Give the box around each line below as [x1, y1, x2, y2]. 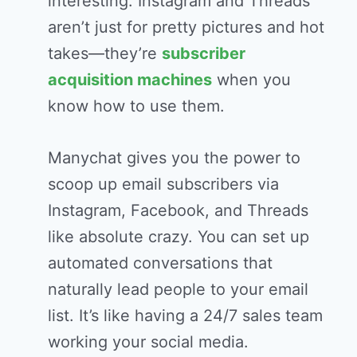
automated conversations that [48, 253, 273, 273]
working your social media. [48, 332, 249, 352]
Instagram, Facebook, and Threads [48, 201, 308, 221]
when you [212, 70, 291, 90]
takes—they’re [48, 44, 162, 64]
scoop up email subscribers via [48, 175, 279, 194]
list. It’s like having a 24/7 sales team [48, 306, 323, 326]
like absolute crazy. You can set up [48, 227, 309, 247]
